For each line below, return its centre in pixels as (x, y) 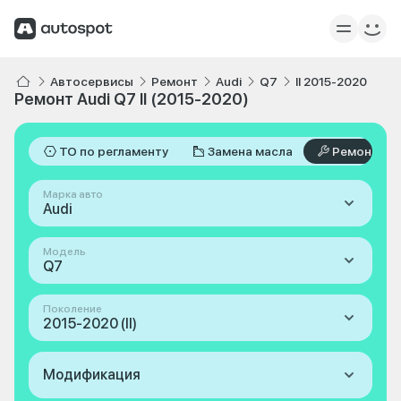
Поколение (73, 309)
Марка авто (73, 194)
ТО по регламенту (114, 151)
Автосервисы (92, 81)
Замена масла (250, 151)
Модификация (92, 375)
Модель (64, 252)
